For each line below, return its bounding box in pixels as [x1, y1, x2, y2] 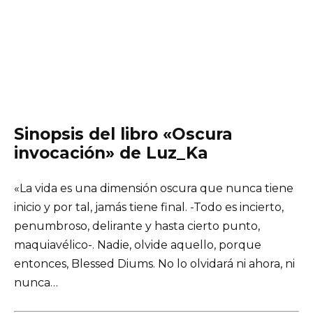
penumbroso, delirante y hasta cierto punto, [14, 219, 260, 233]
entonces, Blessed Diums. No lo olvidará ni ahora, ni [14, 256, 295, 270]
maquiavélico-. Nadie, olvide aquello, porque [14, 238, 261, 252]
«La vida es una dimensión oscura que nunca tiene [14, 181, 293, 195]
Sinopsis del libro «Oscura [14, 124, 233, 144]
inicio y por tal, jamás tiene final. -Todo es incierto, [14, 200, 284, 214]
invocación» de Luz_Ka [14, 143, 208, 163]
